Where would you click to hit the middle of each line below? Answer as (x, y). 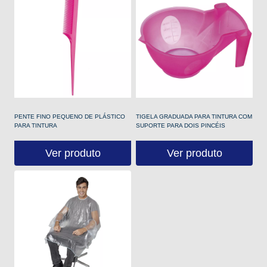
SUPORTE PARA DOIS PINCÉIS (181, 125)
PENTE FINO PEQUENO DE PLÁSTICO (70, 117)
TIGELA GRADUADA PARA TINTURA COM (194, 117)
